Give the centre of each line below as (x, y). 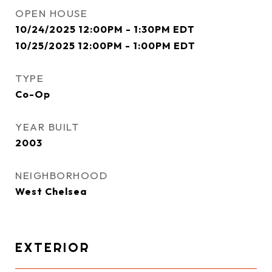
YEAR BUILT (47, 127)
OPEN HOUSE (51, 13)
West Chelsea (51, 191)
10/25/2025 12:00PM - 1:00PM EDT (105, 46)
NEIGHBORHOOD (61, 175)
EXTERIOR (53, 247)
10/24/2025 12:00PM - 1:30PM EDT (105, 29)
